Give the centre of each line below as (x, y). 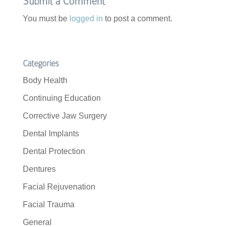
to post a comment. (137, 18)
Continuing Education (62, 98)
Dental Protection (54, 151)
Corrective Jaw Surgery (65, 116)
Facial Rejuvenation (59, 187)
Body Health (45, 80)
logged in (86, 18)
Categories (41, 64)
